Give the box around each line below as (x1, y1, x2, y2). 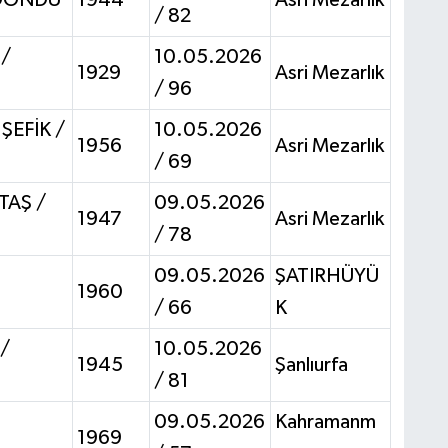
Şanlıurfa (274, 354, 348, 375)
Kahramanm (274, 411, 376, 432)
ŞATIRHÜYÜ (274, 265, 379, 286)
